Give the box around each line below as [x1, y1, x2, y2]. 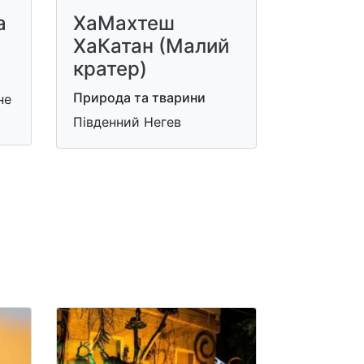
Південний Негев [72, 113, 181, 130]
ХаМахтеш [72, 11, 175, 35]
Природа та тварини [72, 89, 206, 106]
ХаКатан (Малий [72, 33, 229, 58]
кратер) [72, 56, 147, 80]
